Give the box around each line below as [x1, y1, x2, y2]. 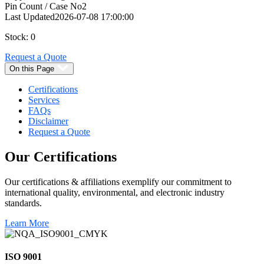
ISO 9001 [5, 251, 42, 262]
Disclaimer [28, 115, 68, 126]
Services [28, 94, 60, 105]
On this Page [9, 64, 54, 73]
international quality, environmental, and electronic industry [5, 187, 225, 197]
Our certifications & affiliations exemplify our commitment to [5, 176, 232, 187]
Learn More [5, 217, 49, 228]
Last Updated [5, 11, 55, 22]
